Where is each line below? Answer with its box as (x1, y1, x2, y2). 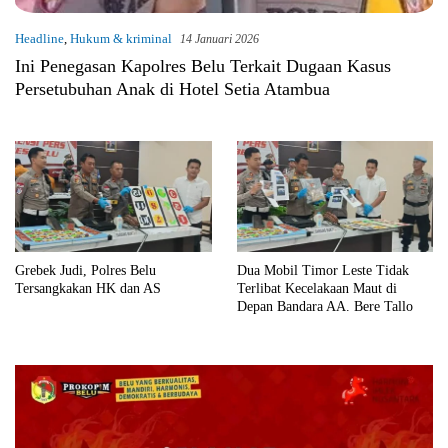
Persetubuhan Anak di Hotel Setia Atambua (15, 79, 330, 100)
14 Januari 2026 (180, 32, 259, 47)
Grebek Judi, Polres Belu (15, 262, 156, 278)
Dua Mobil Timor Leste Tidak (236, 262, 409, 278)
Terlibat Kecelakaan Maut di (236, 280, 397, 296)
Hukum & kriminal (70, 31, 172, 47)
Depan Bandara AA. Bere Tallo (236, 298, 413, 314)
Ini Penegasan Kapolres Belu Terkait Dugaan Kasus (15, 56, 391, 77)
